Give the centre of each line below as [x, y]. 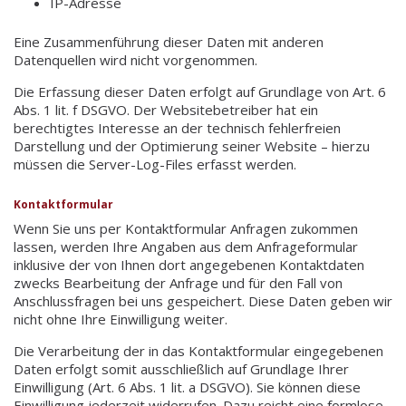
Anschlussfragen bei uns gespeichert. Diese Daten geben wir [203, 300]
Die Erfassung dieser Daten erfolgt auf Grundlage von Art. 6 [200, 91]
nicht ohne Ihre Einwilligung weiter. [121, 319]
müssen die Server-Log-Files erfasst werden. [155, 164]
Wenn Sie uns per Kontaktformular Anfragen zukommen [186, 228]
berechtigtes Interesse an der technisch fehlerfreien [177, 127]
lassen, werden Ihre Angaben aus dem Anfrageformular [186, 246]
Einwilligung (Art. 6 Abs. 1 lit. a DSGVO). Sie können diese [187, 387]
